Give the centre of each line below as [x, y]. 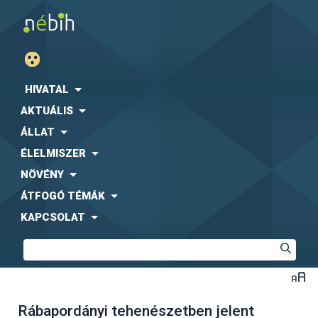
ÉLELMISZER [53, 153]
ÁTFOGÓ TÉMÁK [63, 196]
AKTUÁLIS [47, 111]
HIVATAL [47, 89]
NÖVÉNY [42, 175]
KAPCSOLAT [53, 217]
